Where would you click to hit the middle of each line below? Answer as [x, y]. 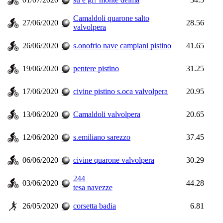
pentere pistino [96, 68]
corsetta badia [95, 206]
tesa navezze [93, 187]
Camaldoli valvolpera [107, 114]
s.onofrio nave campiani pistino [122, 46]
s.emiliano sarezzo [102, 137]
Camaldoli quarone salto [111, 18]
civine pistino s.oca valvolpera [120, 91]
